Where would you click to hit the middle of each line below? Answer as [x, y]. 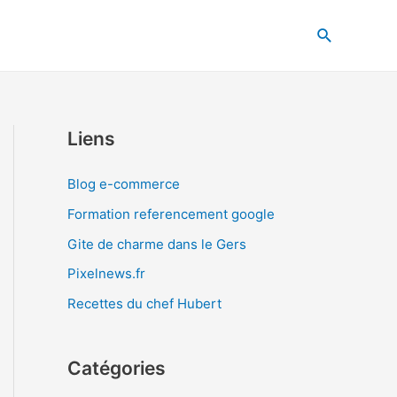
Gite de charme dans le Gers [157, 244]
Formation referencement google [171, 214]
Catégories [117, 368]
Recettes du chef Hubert [144, 304]
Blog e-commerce [124, 184]
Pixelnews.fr [106, 274]
